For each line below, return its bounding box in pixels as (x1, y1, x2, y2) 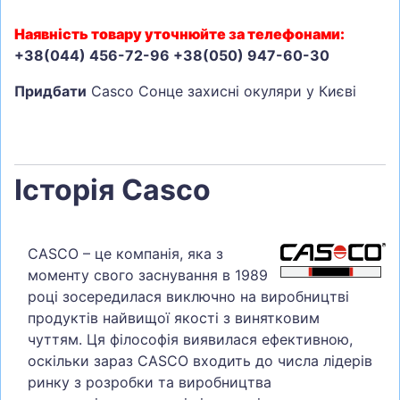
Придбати (14, 81, 87, 100)
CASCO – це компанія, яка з (28, 244, 223, 262)
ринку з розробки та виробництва (28, 372, 271, 391)
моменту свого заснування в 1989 (28, 265, 268, 284)
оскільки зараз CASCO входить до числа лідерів (28, 351, 372, 370)
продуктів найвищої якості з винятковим (28, 308, 320, 327)
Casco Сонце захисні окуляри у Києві (87, 81, 356, 100)
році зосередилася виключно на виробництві (28, 287, 349, 305)
